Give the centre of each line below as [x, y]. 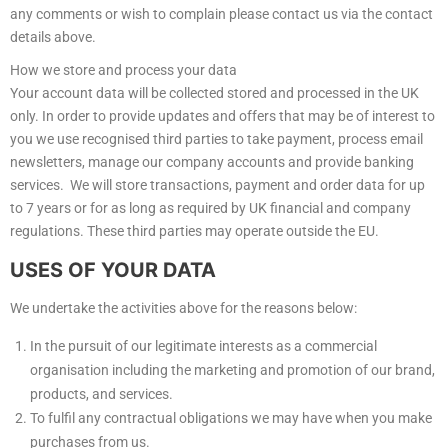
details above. [53, 37]
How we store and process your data [123, 70]
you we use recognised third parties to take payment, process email [216, 139]
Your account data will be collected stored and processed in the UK [214, 93]
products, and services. [101, 394]
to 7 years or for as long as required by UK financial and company [210, 208]
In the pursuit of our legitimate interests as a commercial [203, 346]
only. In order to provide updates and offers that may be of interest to [222, 116]
